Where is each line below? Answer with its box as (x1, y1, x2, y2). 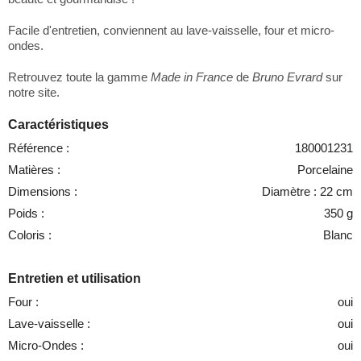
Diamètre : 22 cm (262, 184, 353, 198)
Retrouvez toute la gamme (8, 69, 151, 84)
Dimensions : (8, 184, 77, 198)
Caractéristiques (8, 117, 109, 131)
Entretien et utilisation (8, 271, 141, 285)
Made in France (151, 69, 233, 84)
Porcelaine (297, 162, 353, 176)
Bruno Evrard (252, 69, 322, 84)
